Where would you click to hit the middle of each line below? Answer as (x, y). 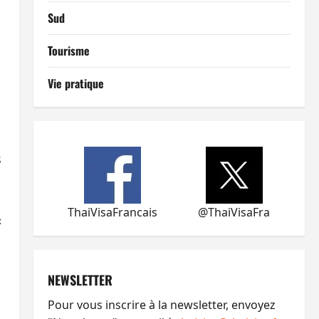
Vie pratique (75, 83)
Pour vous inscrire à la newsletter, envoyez (161, 305)
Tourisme (68, 51)
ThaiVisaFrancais (113, 212)
